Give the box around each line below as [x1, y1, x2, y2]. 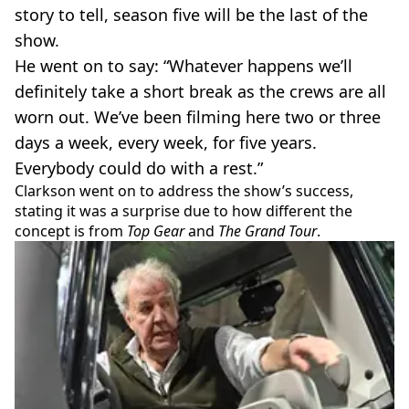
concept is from [15, 221, 127, 241]
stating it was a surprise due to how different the [15, 201, 352, 221]
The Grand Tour [218, 221, 317, 241]
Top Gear [127, 221, 188, 241]
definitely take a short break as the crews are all [15, 80, 386, 102]
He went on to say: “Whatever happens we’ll [15, 55, 352, 77]
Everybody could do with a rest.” [15, 157, 263, 179]
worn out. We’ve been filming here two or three [15, 106, 381, 128]
